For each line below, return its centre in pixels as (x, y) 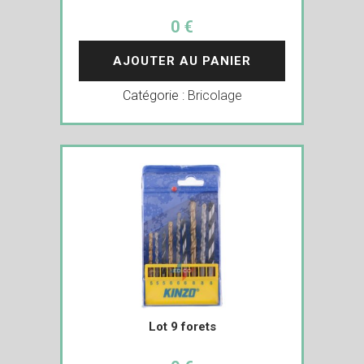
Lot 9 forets (182, 326)
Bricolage (214, 95)
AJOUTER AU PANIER (182, 61)
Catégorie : (155, 95)
